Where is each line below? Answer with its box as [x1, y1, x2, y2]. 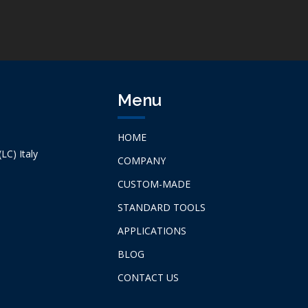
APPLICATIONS [118, 224, 186, 237]
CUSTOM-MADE [118, 177, 190, 190]
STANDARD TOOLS [118, 201, 206, 214]
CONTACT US [118, 271, 179, 284]
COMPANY [118, 154, 166, 167]
